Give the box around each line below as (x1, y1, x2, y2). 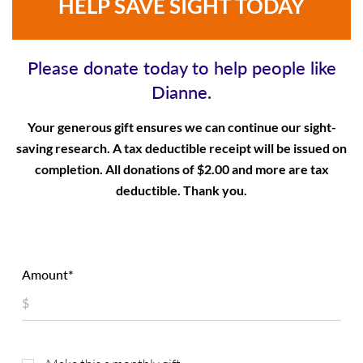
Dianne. (152, 80, 211, 103)
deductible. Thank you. (116, 181, 247, 198)
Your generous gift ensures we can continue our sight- (27, 118, 336, 135)
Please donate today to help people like (27, 56, 336, 79)
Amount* (22, 266, 74, 282)
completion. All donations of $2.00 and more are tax (34, 160, 329, 177)
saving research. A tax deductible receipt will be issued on (16, 139, 347, 156)
